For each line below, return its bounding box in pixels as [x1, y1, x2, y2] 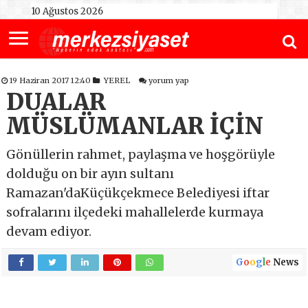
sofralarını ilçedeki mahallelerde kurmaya [6, 204, 264, 221]
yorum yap [148, 76, 190, 86]
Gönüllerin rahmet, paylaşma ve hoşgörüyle [6, 146, 276, 163]
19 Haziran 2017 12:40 [10, 76, 93, 86]
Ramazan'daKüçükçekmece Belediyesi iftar [6, 185, 270, 201]
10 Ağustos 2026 [30, 5, 103, 17]
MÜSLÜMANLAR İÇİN [6, 112, 264, 141]
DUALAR [6, 88, 107, 117]
